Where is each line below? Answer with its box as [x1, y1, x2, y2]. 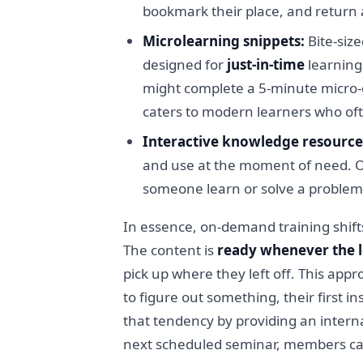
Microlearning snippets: [143, 31, 305, 50]
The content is [123, 240, 217, 259]
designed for [143, 54, 227, 74]
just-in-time [227, 54, 305, 74]
